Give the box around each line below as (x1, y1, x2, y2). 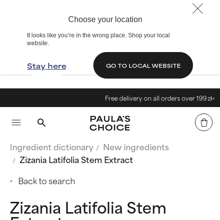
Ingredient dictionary (10, 140, 93, 153)
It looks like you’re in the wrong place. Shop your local (27, 32, 170, 39)
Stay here (27, 59, 66, 71)
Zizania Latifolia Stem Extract (20, 153, 133, 165)
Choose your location (68, 15, 142, 24)
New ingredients (103, 140, 169, 153)
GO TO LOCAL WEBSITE (106, 61, 181, 69)
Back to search (18, 174, 75, 187)
